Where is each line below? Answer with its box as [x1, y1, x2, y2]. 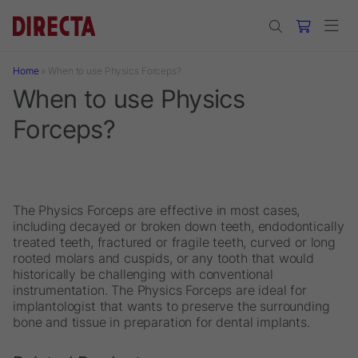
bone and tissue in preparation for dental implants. [13, 314, 310, 330]
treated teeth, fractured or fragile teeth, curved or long [13, 234, 336, 250]
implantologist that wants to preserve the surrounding [13, 298, 330, 314]
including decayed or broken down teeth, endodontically [13, 218, 344, 234]
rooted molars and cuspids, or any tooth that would [13, 250, 314, 266]
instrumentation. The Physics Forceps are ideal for [13, 282, 307, 298]
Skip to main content [6, 6, 128, 22]
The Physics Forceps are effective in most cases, [13, 202, 300, 218]
